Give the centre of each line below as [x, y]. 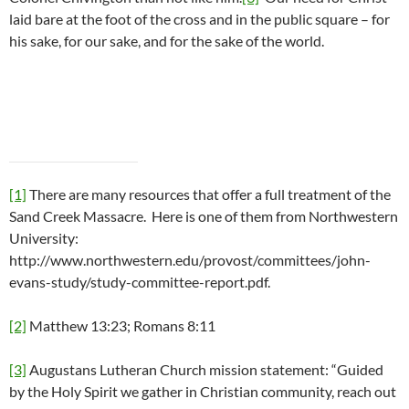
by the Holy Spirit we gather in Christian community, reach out [203, 392]
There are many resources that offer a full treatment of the [209, 194]
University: [44, 238]
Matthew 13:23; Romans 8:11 [121, 326]
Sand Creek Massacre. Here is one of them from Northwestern [204, 216]
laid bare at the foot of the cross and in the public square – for [199, 19]
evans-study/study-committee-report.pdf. [140, 282]
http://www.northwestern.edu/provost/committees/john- [190, 260]
